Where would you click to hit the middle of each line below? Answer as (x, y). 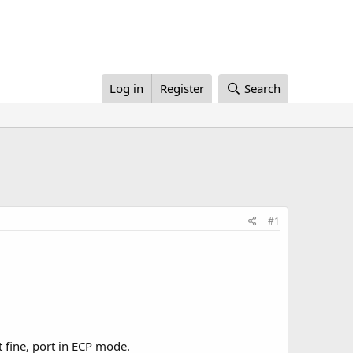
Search (262, 88)
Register (182, 88)
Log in (127, 88)
